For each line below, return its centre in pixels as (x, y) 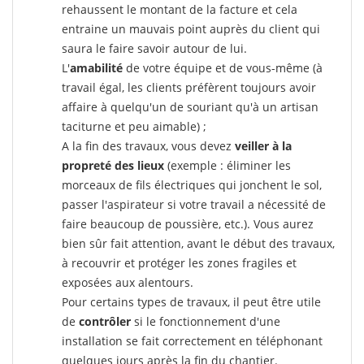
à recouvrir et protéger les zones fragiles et (179, 263)
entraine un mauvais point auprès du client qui (191, 29)
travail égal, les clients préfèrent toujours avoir (189, 87)
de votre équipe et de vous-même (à (223, 68)
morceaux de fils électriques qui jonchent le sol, (192, 185)
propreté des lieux (113, 165)
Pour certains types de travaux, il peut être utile (191, 302)
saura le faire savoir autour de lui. (154, 48)
